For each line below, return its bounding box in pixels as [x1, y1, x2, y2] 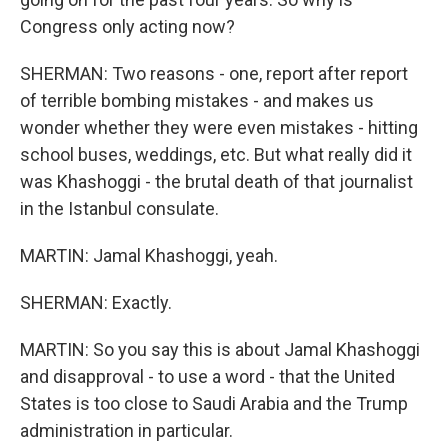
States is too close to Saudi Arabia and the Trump [20, 393, 408, 414]
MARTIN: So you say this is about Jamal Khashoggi [20, 339, 420, 360]
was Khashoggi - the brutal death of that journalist [20, 171, 413, 192]
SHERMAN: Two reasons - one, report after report [20, 63, 408, 84]
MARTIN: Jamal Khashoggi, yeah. [20, 245, 278, 266]
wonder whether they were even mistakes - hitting [20, 117, 418, 138]
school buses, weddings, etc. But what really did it [20, 144, 412, 165]
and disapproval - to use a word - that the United [20, 366, 395, 387]
